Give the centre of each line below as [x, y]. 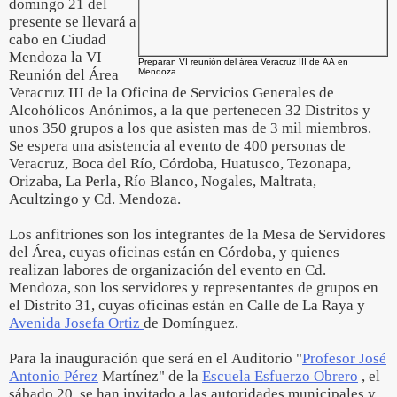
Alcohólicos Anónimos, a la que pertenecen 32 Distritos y [190, 110]
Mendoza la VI [55, 57]
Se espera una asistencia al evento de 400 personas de [177, 146]
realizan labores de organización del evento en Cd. [167, 270]
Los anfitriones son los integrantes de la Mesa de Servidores [197, 234]
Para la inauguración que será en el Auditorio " [156, 358]
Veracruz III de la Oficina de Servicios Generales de [171, 93]
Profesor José [344, 358]
